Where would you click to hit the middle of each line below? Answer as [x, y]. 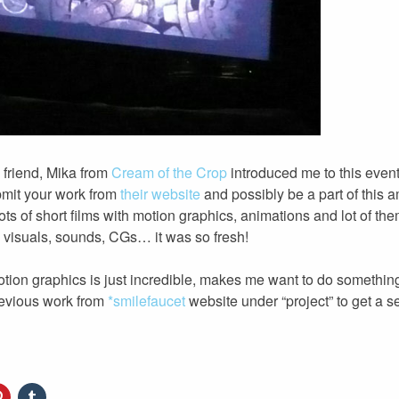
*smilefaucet [147, 301]
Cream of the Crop [169, 172]
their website [160, 194]
